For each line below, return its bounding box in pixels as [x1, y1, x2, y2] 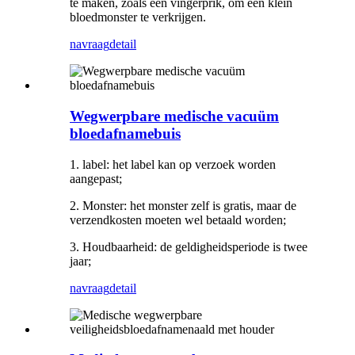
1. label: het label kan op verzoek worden [70, 157, 276, 171]
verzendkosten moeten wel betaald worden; [70, 212, 286, 227]
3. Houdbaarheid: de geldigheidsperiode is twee [70, 239, 307, 254]
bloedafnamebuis [70, 124, 181, 142]
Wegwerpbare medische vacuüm [70, 107, 279, 124]
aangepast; [70, 171, 122, 185]
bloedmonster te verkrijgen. [70, 10, 206, 25]
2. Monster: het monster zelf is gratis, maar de [70, 198, 296, 212]
